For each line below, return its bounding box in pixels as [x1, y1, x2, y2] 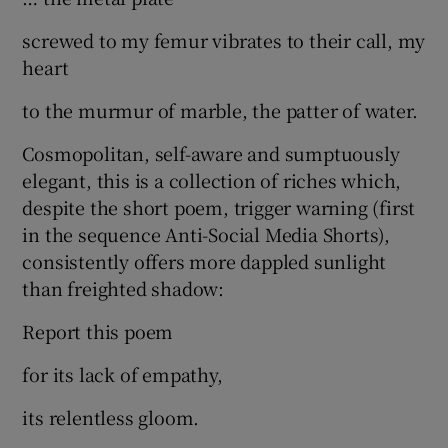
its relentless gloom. [22, 404, 200, 431]
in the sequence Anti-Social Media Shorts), [22, 221, 391, 248]
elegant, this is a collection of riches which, [22, 167, 402, 194]
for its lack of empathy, [22, 361, 223, 388]
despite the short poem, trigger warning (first [22, 194, 416, 221]
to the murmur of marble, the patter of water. [22, 97, 418, 124]
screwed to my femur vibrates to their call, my [22, 27, 426, 54]
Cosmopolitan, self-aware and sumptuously [22, 140, 400, 167]
